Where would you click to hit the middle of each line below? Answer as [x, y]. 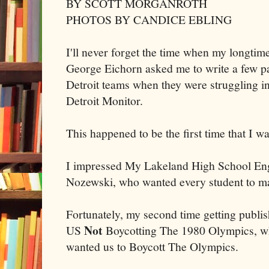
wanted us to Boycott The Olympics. [152, 246]
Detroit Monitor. [104, 100]
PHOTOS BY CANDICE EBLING [149, 19]
